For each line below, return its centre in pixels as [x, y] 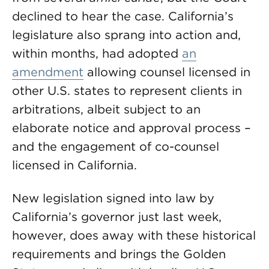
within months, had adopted [97, 53]
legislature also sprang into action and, [126, 35]
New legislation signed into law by [113, 198]
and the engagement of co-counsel [116, 147]
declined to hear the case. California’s [123, 16]
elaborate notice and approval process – [131, 128]
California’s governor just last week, [117, 217]
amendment [48, 72]
